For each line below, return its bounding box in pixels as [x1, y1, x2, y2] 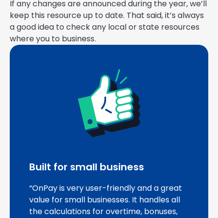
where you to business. [10, 33, 96, 44]
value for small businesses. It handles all [29, 194, 180, 205]
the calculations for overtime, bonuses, [29, 205, 178, 217]
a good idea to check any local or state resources [10, 21, 200, 33]
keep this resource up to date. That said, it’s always [10, 9, 204, 21]
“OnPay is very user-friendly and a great [29, 182, 182, 194]
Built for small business [29, 160, 144, 174]
